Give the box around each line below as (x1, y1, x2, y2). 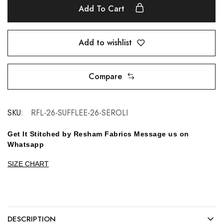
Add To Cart (79, 2, 127, 14)
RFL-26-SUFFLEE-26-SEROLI (31, 107, 128, 118)
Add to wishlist (78, 37, 132, 49)
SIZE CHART (7, 159, 49, 168)
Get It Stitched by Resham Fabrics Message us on (7, 129, 189, 138)
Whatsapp (7, 140, 44, 148)
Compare (88, 70, 122, 82)
